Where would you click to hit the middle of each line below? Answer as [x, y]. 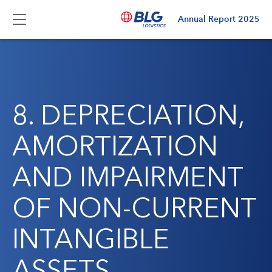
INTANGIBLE [91, 239]
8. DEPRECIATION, [128, 115]
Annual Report [208, 19]
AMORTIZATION [115, 146]
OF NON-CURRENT [134, 208]
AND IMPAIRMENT [127, 177]
